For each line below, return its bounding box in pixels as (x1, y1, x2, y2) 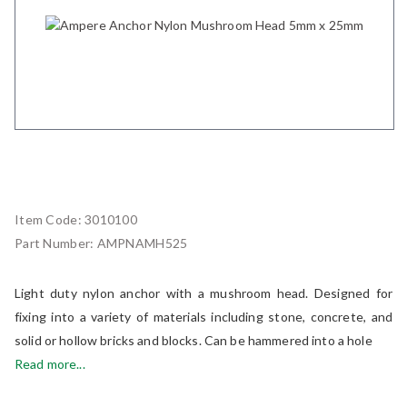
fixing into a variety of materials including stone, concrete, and (15, 308, 392, 324)
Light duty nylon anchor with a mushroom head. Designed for (15, 284, 392, 301)
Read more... (15, 355, 85, 372)
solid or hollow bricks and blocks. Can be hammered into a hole (15, 332, 372, 348)
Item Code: (15, 211, 85, 227)
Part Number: (15, 234, 97, 251)
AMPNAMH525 (96, 234, 188, 251)
